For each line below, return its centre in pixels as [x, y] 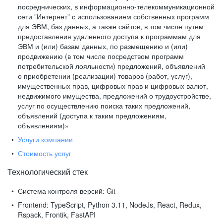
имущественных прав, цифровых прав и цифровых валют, [113, 86]
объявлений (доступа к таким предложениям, [92, 115]
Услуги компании [45, 139]
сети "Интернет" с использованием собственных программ [113, 16]
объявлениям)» [43, 125]
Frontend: [33, 205]
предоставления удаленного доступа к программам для [109, 36]
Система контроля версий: [61, 191]
